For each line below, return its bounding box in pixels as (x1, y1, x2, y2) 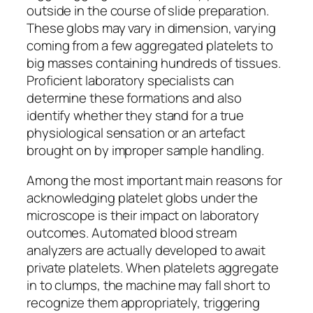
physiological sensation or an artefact (27, 123, 246, 142)
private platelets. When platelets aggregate (27, 259, 279, 277)
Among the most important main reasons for (27, 171, 282, 190)
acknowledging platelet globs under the (27, 189, 259, 208)
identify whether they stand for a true (27, 105, 245, 124)
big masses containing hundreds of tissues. (27, 53, 281, 72)
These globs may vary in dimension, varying (27, 18, 276, 37)
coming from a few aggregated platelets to (27, 36, 273, 54)
